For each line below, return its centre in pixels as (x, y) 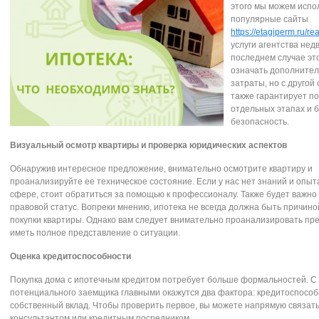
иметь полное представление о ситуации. (95, 233)
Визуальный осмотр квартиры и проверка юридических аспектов (148, 145)
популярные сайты (270, 19)
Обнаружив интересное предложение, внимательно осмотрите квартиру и (161, 169)
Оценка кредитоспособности (70, 256)
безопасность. (260, 122)
